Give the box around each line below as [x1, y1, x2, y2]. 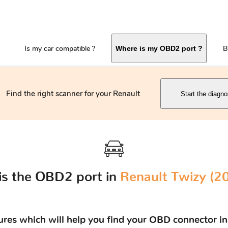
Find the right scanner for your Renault [6, 89, 140, 99]
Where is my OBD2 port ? [116, 44, 203, 53]
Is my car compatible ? [24, 44, 95, 54]
